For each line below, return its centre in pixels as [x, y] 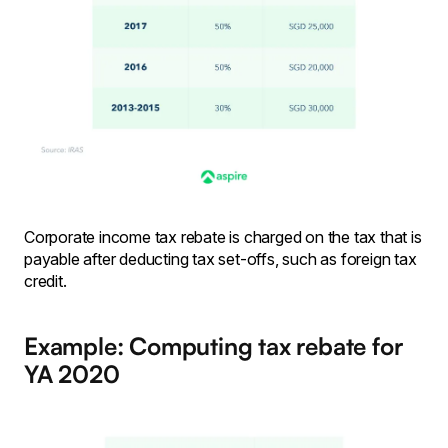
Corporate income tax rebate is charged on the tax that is [223, 237]
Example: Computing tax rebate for [213, 346]
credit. [45, 281]
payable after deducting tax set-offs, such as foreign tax [220, 259]
